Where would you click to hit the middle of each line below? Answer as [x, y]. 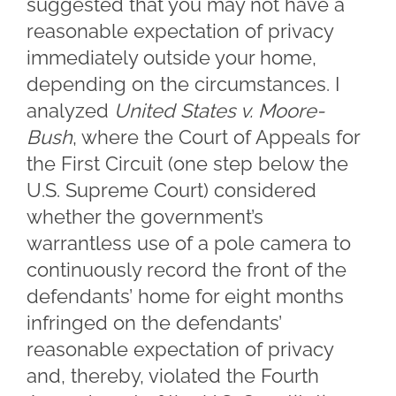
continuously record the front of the [187, 270]
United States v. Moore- [219, 110]
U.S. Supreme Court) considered [171, 190]
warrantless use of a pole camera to [189, 243]
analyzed [70, 110]
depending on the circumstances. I [183, 84]
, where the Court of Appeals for [216, 137]
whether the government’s [145, 217]
